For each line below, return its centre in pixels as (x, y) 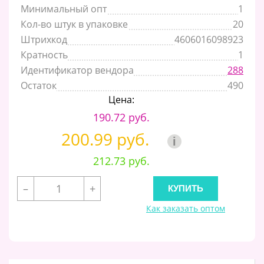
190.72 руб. (121, 117)
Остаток (39, 85)
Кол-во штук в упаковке (74, 24)
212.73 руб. (121, 161)
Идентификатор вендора (77, 70)
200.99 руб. (107, 139)
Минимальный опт (64, 9)
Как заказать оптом (186, 208)
